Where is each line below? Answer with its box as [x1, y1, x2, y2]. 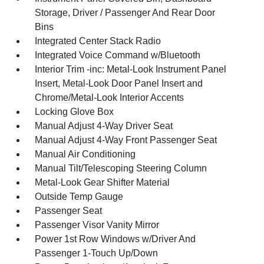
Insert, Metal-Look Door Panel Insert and [35, 78, 203, 88]
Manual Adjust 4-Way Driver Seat [35, 121, 173, 131]
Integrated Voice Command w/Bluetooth [35, 50, 201, 60]
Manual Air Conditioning [35, 149, 136, 159]
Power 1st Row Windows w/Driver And [35, 234, 196, 244]
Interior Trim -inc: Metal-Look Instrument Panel [35, 64, 227, 74]
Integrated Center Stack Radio [35, 36, 161, 46]
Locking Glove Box [35, 107, 114, 117]
